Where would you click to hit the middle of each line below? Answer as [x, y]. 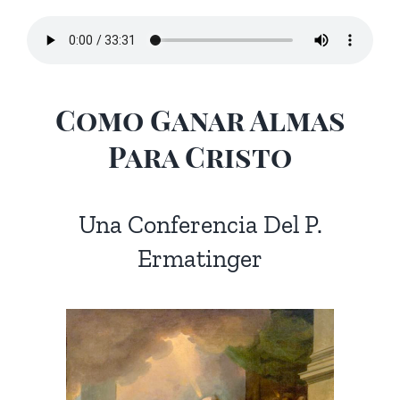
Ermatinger [200, 258]
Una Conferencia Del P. [200, 224]
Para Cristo [200, 156]
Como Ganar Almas [200, 120]
